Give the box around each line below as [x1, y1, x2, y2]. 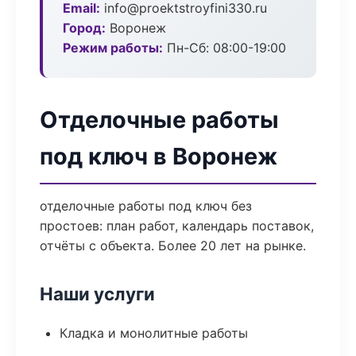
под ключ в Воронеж [40, 142, 277, 170]
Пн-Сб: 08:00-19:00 [163, 40, 286, 56]
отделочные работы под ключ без [40, 198, 252, 214]
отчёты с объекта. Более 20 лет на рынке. [40, 238, 306, 253]
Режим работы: [63, 40, 163, 56]
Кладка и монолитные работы [60, 325, 248, 341]
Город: [63, 20, 106, 36]
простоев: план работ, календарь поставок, [40, 218, 314, 234]
